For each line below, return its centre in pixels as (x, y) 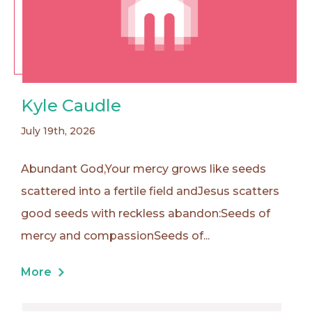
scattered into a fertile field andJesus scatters (150, 192)
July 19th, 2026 (58, 131)
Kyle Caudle (71, 106)
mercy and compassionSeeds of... (115, 236)
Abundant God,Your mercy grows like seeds (143, 169)
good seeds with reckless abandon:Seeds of (146, 214)
